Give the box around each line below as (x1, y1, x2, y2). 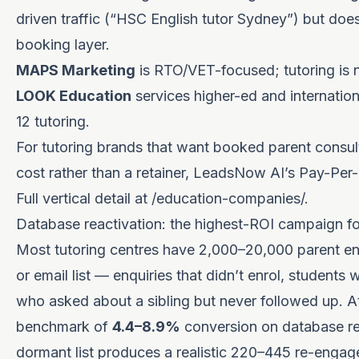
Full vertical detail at (16, 190, 151, 207)
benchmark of (16, 318, 112, 335)
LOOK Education (16, 87, 131, 104)
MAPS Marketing (16, 62, 135, 79)
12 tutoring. (16, 113, 90, 130)
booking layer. (16, 36, 110, 53)
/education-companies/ (151, 190, 305, 207)
